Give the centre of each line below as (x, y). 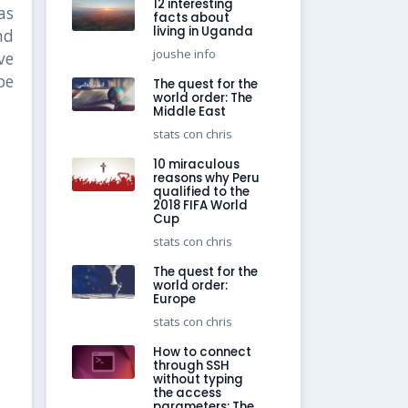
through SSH (192, 366)
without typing (199, 380)
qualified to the (202, 192)
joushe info (185, 54)
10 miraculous (197, 165)
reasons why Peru (207, 178)
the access (188, 393)
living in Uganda (204, 32)
